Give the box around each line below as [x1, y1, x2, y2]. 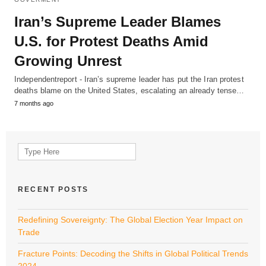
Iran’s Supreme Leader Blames [14, 13, 221, 30]
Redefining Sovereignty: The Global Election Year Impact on [18, 214, 243, 224]
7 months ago [14, 99, 53, 107]
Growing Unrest [14, 52, 122, 69]
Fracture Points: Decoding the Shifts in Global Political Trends [18, 248, 248, 258]
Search [17, 143, 44, 153]
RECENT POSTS [18, 185, 89, 194]
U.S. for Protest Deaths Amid [14, 33, 208, 49]
